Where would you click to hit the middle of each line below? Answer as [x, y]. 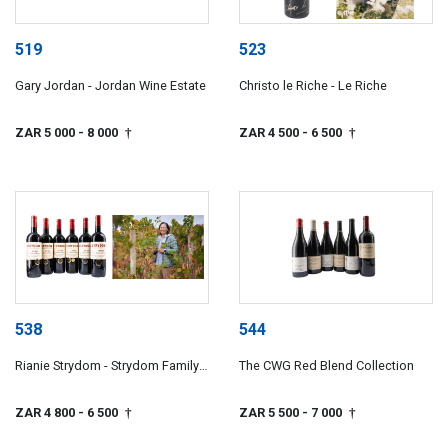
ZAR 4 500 [270, 132]
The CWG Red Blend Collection [326, 366]
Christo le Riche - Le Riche [313, 86]
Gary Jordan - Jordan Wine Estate [110, 86]
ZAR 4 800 [46, 412]
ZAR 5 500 [270, 412]
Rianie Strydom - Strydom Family [107, 366]
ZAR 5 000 [46, 132]
